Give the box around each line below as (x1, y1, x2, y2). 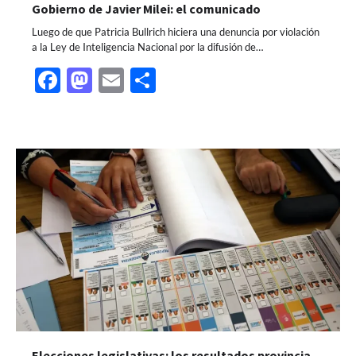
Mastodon (92, 64, 206, 96)
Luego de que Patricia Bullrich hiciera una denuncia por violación (32, 25, 319, 39)
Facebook (60, 64, 169, 96)
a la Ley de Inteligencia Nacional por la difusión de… (32, 41, 263, 54)
